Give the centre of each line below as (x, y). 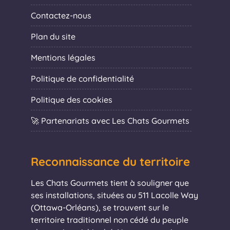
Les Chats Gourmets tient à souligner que (110, 183)
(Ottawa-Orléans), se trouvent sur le (100, 207)
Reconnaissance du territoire (110, 161)
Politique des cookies (72, 99)
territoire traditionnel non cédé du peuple (110, 219)
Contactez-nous (61, 15)
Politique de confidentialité (82, 78)
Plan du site (53, 36)
